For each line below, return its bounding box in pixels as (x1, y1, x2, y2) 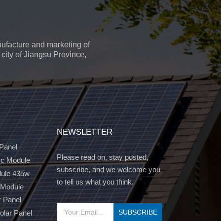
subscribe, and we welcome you (56, 165, 160, 174)
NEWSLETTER (56, 127, 112, 137)
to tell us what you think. (56, 178, 134, 186)
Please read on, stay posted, (56, 153, 148, 162)
